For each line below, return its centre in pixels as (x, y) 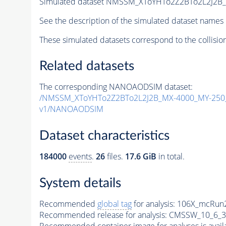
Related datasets (87, 66)
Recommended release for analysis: (103, 215)
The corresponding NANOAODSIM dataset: (116, 87)
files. (115, 156)
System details (80, 183)
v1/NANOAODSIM (71, 109)
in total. (170, 156)
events (80, 156)
